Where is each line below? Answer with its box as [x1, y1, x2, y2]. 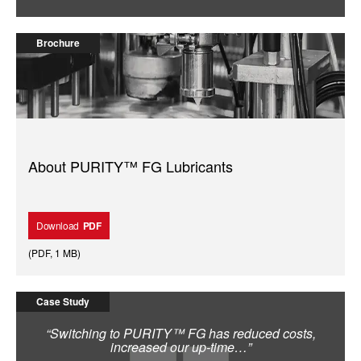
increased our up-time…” [110, 337, 251, 356]
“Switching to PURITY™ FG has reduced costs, [45, 323, 316, 342]
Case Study [36, 293, 89, 309]
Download [36, 218, 79, 232]
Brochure [36, 35, 80, 50]
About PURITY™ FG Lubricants [28, 155, 233, 176]
